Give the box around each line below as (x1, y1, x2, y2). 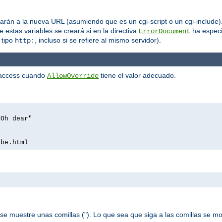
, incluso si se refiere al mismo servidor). (35, 36, 161, 45)
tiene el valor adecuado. (99, 71, 176, 80)
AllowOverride (47, 72, 99, 80)
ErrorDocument (139, 27, 190, 36)
